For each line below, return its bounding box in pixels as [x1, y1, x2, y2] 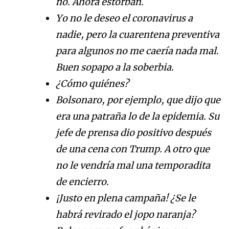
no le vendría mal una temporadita [56, 159, 210, 172]
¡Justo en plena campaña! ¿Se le [56, 192, 196, 204]
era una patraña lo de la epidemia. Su [56, 110, 219, 123]
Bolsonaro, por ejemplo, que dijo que [56, 94, 220, 106]
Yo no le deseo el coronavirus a [56, 12, 193, 25]
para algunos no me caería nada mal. [56, 45, 219, 57]
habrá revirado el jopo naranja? [56, 209, 195, 221]
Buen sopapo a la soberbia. [56, 61, 174, 74]
